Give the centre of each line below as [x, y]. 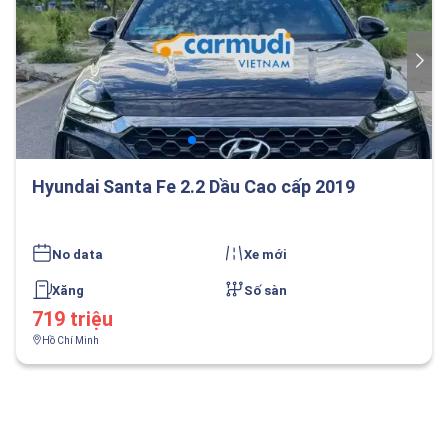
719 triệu [72, 319]
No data [77, 254]
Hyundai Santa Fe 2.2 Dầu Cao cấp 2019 [193, 186]
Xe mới [265, 254]
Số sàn [265, 290]
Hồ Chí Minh [70, 340]
